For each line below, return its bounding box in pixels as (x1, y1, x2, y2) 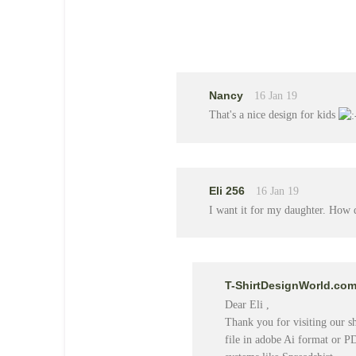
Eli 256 (209, 184, 248, 197)
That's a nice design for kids (209, 109, 339, 121)
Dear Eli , (225, 298, 269, 311)
